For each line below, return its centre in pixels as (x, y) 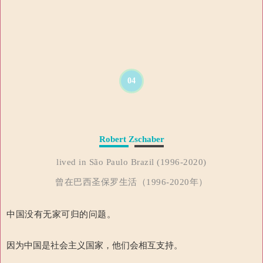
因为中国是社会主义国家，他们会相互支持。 (95, 245)
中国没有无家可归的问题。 (61, 214)
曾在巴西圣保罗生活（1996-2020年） (131, 182)
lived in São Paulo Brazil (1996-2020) (131, 162)
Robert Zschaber (131, 139)
